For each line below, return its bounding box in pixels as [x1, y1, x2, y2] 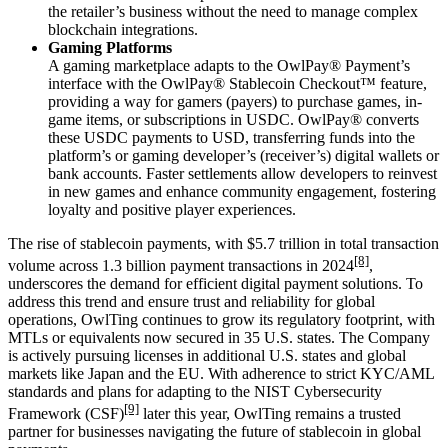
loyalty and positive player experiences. [48, 200, 296, 218]
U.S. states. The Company [260, 329, 430, 347]
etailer [76, 2, 115, 20]
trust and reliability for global [189, 293, 375, 311]
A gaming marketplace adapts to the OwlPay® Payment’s [48, 56, 410, 74]
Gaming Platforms [48, 38, 172, 56]
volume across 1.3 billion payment [8, 257, 224, 275]
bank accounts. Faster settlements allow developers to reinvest [48, 164, 437, 182]
